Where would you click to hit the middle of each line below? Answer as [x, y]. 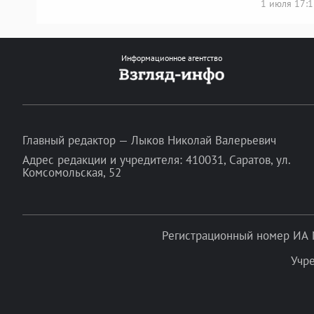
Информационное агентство [172, 58]
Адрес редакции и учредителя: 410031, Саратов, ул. [156, 160]
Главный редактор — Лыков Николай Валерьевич [149, 140]
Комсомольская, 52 [72, 172]
